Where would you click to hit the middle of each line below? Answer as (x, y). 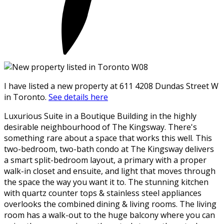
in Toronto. (26, 97)
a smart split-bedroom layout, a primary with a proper (105, 160)
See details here (78, 97)
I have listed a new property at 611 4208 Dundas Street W (111, 86)
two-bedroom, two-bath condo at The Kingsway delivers (109, 149)
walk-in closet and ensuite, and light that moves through (110, 171)
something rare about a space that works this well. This (108, 138)
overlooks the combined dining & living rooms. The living (110, 204)
